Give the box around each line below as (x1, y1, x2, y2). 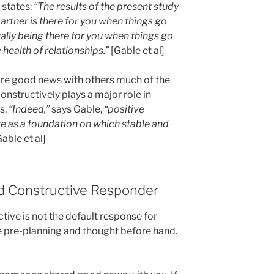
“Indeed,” (9, 103, 51, 115)
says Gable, (51, 103, 102, 115)
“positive (102, 103, 144, 115)
